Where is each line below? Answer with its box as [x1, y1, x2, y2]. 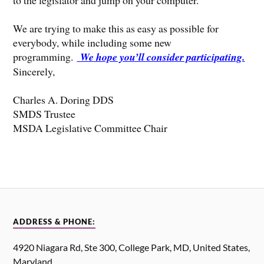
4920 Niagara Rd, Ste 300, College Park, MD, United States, [13, 241, 250, 253]
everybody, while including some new [13, 35, 172, 49]
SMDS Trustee [13, 106, 76, 121]
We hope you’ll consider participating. [77, 49, 245, 64]
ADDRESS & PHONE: [13, 217, 96, 226]
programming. [13, 49, 77, 64]
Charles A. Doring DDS [13, 92, 114, 107]
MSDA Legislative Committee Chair [13, 120, 168, 135]
